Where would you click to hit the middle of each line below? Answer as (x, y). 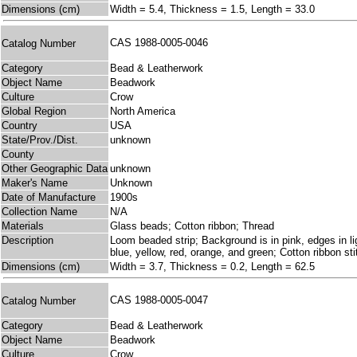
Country (20, 126)
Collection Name (39, 212)
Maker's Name (35, 183)
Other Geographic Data (55, 169)
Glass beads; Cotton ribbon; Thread (192, 226)
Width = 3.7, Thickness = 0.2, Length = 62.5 (212, 267)
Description (27, 241)
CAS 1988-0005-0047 (162, 300)
